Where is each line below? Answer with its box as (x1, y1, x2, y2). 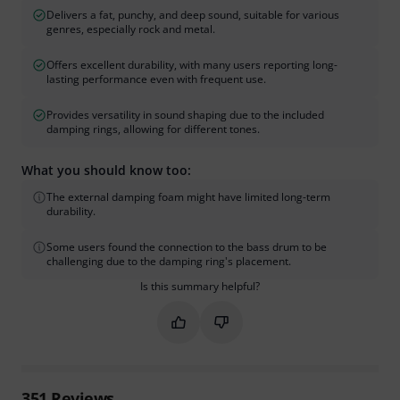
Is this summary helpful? (140, 279, 260, 294)
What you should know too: (21, 162, 191, 179)
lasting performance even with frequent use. (46, 71, 266, 87)
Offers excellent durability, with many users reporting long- (46, 57, 337, 72)
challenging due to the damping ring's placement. (46, 254, 291, 269)
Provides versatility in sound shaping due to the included (46, 107, 324, 122)
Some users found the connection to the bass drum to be (46, 239, 327, 254)
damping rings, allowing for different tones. (46, 121, 260, 137)
